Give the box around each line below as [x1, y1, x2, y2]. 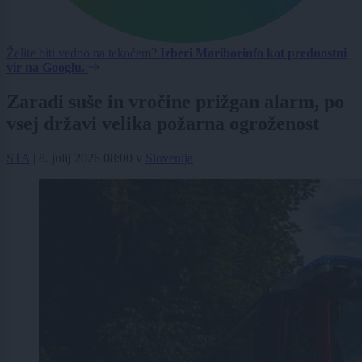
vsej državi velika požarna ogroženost [6, 113, 319, 135]
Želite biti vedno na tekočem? [6, 46, 160, 61]
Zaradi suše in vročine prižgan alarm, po [6, 91, 344, 113]
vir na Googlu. [6, 61, 85, 75]
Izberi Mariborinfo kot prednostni [160, 46, 347, 61]
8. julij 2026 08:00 [39, 151, 133, 166]
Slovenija [145, 151, 193, 166]
